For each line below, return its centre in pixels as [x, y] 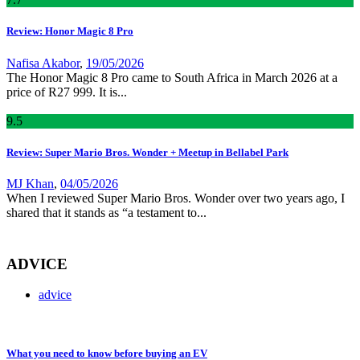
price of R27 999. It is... [67, 92]
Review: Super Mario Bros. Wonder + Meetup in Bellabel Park [147, 152]
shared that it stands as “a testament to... [106, 212]
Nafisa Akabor [43, 63]
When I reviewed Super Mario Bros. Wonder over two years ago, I [176, 198]
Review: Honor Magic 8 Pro [70, 31]
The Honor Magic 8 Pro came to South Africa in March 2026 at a [172, 77]
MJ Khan [30, 183]
